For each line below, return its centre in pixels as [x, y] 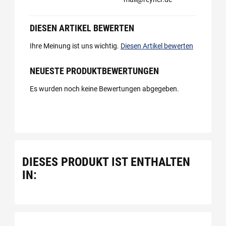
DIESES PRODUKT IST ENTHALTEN [106, 162]
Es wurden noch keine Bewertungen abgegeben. [104, 89]
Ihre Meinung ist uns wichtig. [75, 46]
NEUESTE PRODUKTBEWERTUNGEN [94, 71]
